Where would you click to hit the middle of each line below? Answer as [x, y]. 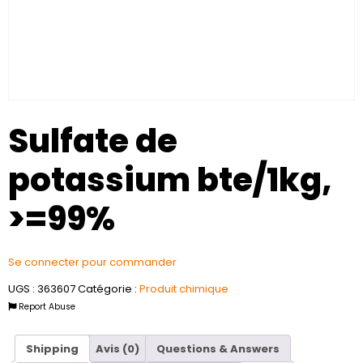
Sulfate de [93, 141]
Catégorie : [109, 289]
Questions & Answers [218, 348]
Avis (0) [117, 348]
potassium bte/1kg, [170, 180]
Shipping [52, 348]
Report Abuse [46, 307]
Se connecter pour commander [92, 262]
